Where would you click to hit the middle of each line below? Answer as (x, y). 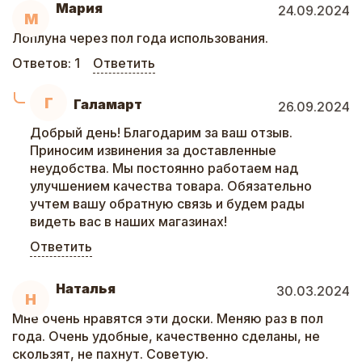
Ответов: (43, 63)
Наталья (86, 288)
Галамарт (108, 104)
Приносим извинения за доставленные (153, 150)
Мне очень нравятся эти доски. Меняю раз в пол (168, 318)
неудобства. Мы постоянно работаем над (164, 168)
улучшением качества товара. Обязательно (171, 186)
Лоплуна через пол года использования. (140, 38)
